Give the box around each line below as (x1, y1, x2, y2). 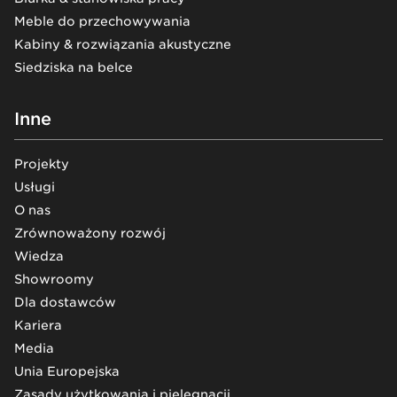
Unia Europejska (14, 363, 120, 378)
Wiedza (14, 248, 64, 263)
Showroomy (14, 271, 94, 286)
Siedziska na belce (14, 59, 133, 74)
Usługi (14, 179, 55, 194)
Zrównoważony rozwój (14, 225, 166, 240)
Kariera (14, 317, 62, 332)
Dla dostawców (14, 294, 116, 309)
